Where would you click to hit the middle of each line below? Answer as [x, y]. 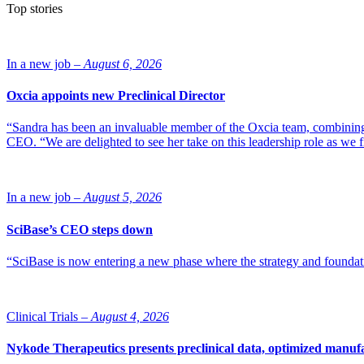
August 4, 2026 [130, 316]
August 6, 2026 [123, 63]
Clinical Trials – [47, 316]
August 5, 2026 [123, 197]
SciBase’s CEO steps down [80, 229]
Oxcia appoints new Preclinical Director [116, 96]
